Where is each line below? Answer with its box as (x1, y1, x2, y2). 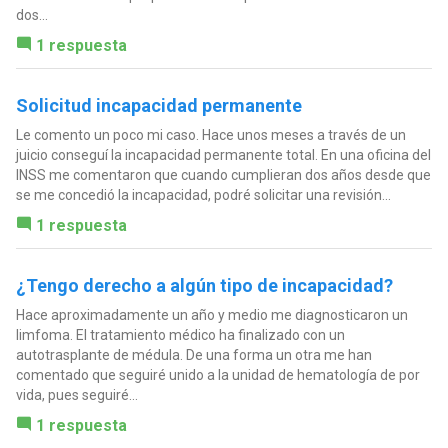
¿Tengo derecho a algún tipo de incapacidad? (15, 275, 393, 297)
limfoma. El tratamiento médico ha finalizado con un (15, 327, 345, 344)
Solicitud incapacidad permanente (15, 95, 302, 117)
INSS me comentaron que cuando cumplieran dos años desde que (15, 167, 431, 184)
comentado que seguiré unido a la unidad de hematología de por (15, 367, 420, 384)
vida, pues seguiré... (15, 387, 138, 404)
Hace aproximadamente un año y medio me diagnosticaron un (15, 307, 408, 324)
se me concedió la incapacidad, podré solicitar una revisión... (15, 187, 391, 204)
